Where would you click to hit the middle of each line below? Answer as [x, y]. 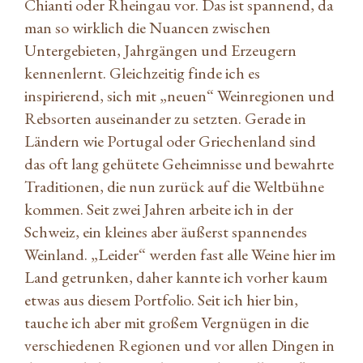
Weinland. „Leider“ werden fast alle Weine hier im [180, 254]
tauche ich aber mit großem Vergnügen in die [167, 322]
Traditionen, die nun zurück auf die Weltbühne [174, 186]
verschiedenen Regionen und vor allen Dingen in [179, 345]
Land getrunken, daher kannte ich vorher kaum [176, 277]
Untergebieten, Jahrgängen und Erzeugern [160, 50]
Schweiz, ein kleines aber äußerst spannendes [166, 231]
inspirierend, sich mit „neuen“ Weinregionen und [179, 95]
